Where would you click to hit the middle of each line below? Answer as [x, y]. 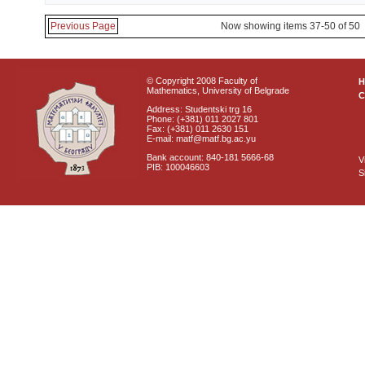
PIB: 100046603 [178, 167]
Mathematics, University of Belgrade [218, 90]
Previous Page [83, 26]
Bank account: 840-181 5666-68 [210, 157]
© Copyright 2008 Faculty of [202, 81]
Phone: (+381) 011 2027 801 [202, 119]
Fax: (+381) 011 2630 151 [198, 129]
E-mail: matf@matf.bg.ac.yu [201, 139]
